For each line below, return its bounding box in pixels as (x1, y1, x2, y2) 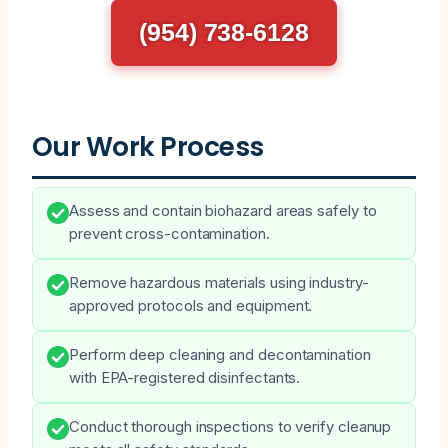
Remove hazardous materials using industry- (69, 273, 369, 292)
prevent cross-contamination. (69, 224, 270, 243)
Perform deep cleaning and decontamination (69, 345, 371, 364)
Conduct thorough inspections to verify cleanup (69, 417, 392, 436)
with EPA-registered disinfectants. (69, 368, 301, 387)
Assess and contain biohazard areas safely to (69, 201, 377, 220)
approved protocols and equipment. (69, 296, 313, 315)
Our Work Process (32, 127, 264, 165)
